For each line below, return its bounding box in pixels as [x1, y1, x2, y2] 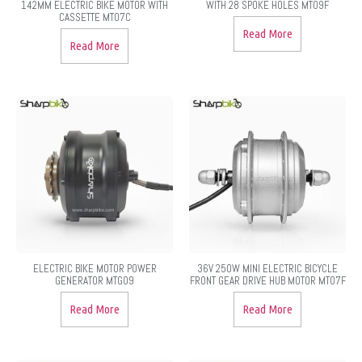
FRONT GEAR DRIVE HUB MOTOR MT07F [189, 273, 346, 288]
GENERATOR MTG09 [55, 273, 134, 288]
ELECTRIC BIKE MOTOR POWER [32, 261, 157, 276]
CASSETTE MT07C [58, 10, 131, 24]
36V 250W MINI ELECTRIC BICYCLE [197, 261, 338, 276]
